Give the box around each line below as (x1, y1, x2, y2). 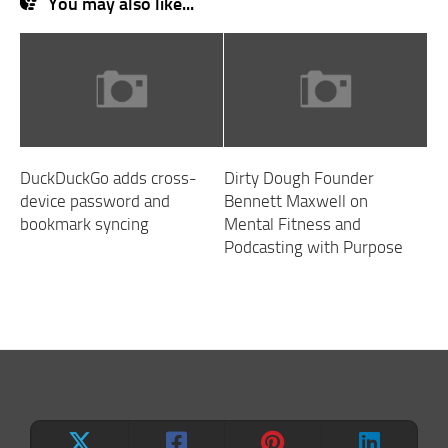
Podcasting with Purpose (224, 237, 403, 258)
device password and (20, 191, 170, 212)
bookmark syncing (20, 214, 149, 235)
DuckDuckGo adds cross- (20, 168, 197, 189)
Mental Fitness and (224, 214, 361, 235)
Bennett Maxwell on (224, 191, 368, 212)
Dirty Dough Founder (224, 168, 374, 189)
